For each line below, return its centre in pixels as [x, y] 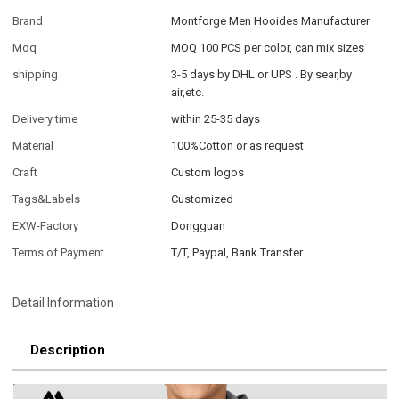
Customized [203, 199]
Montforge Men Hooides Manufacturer [271, 21]
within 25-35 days [216, 119]
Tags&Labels [47, 199]
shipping [36, 75]
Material [33, 146]
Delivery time [45, 119]
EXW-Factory [46, 226]
